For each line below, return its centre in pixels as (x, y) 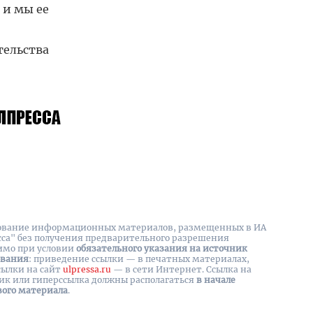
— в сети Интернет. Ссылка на (181, 269)
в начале (216, 280)
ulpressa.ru (87, 269)
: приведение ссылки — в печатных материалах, (139, 259)
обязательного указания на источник (162, 248)
